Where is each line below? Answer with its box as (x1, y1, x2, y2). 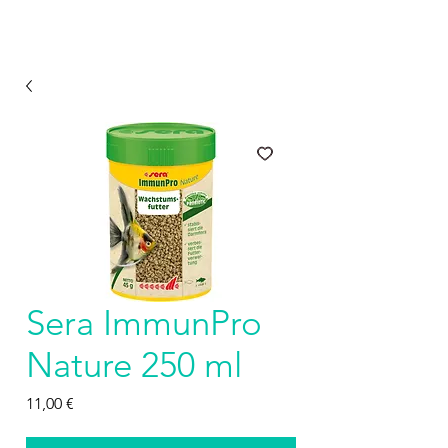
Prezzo (73, 393, 120, 412)
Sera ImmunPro (26, 301, 262, 344)
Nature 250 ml (26, 343, 242, 386)
